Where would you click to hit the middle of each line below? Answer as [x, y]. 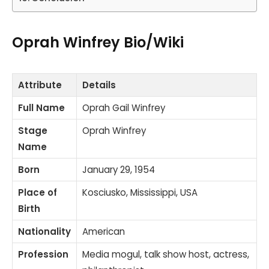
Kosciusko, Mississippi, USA [140, 192]
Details [99, 85]
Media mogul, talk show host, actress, [166, 254]
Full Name [41, 107]
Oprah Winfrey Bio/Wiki [98, 42]
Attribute [40, 85]
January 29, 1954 [119, 169]
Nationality [44, 231]
